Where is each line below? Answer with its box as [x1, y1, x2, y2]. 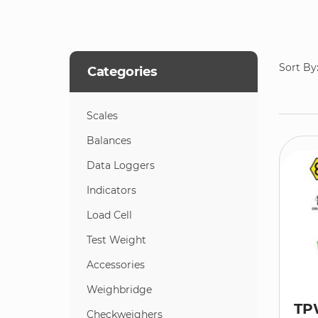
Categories [87, 64, 158, 79]
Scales [87, 109, 118, 122]
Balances [87, 134, 131, 147]
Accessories [87, 258, 145, 271]
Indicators [87, 184, 136, 197]
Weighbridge [87, 283, 152, 296]
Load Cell [87, 209, 132, 221]
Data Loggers [87, 159, 155, 172]
